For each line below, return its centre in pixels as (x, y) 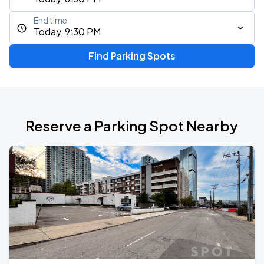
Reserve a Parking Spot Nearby (132, 126)
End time (50, 20)
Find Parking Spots (132, 56)
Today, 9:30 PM (67, 32)
